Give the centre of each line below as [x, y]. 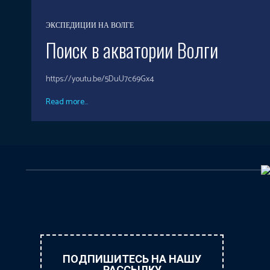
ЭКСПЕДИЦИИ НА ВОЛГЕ [90, 25]
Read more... [67, 102]
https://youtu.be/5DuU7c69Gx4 [100, 79]
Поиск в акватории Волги [132, 49]
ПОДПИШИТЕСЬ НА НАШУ [132, 259]
